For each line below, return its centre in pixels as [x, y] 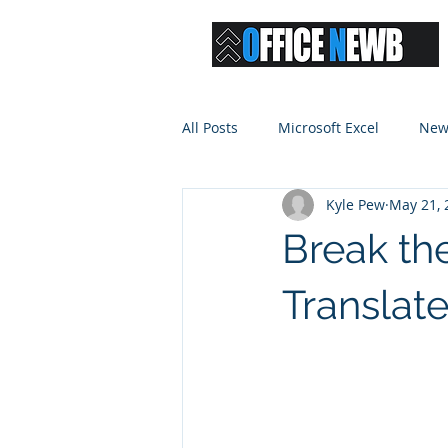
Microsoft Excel [328, 128]
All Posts [210, 128]
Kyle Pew [355, 205]
